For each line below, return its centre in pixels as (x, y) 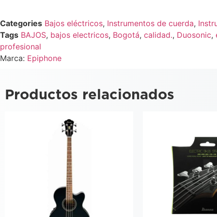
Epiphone (44, 58)
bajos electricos (79, 35)
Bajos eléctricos (74, 23)
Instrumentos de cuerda (150, 23)
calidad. (158, 35)
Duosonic (194, 35)
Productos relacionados (90, 95)
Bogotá (126, 35)
